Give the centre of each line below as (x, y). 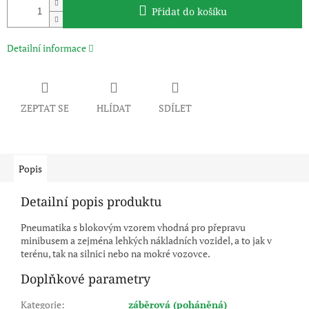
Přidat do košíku (189, 12)
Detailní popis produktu (91, 202)
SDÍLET (175, 108)
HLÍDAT (114, 108)
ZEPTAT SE (45, 108)
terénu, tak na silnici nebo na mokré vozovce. (116, 254)
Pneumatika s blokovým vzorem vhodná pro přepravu (133, 228)
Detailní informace (47, 48)
